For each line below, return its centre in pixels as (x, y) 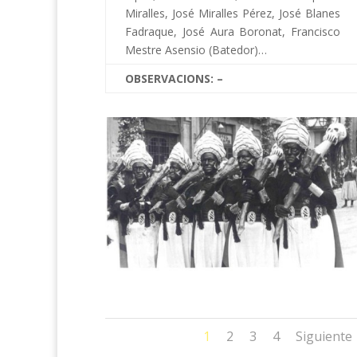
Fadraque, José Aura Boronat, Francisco (233, 32)
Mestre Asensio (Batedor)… (196, 50)
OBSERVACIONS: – (174, 79)
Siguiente (324, 337)
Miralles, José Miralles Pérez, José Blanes (233, 14)
